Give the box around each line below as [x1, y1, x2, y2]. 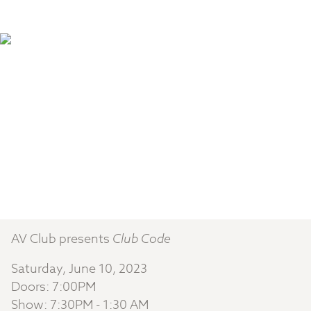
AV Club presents [11, 229, 112, 249]
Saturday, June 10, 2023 [11, 260, 147, 279]
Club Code [112, 229, 171, 249]
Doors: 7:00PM [11, 278, 96, 297]
